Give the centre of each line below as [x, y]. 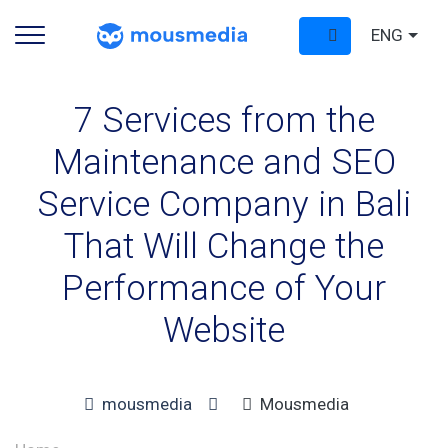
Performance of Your [224, 288]
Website [224, 330]
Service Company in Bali [224, 204]
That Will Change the [224, 246]
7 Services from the [224, 120]
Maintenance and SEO [224, 162]
